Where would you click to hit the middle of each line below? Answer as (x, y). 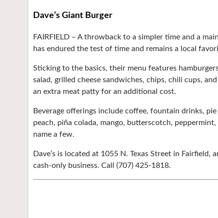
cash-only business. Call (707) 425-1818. (102, 165)
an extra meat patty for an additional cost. (105, 91)
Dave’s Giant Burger (73, 16)
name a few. (54, 134)
